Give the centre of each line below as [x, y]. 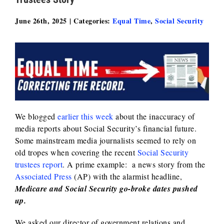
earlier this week [85, 116]
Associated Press [43, 176]
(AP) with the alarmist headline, [127, 176]
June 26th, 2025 [41, 21]
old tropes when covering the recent [76, 152]
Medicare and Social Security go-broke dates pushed [106, 189]
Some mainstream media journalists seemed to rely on [105, 140]
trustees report [39, 164]
